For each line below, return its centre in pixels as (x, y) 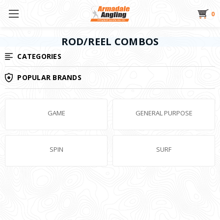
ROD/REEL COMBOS (110, 41)
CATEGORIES (39, 56)
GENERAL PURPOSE (164, 113)
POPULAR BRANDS (49, 77)
